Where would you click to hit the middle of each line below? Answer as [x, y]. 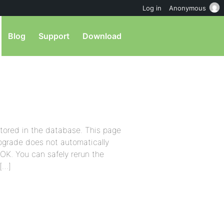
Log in [152, 8]
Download [102, 36]
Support [54, 36]
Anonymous [187, 8]
